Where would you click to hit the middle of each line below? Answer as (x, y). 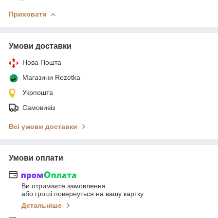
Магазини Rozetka (51, 77)
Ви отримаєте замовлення (64, 186)
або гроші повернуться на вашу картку (82, 194)
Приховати (28, 14)
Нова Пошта (42, 62)
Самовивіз (39, 107)
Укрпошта (38, 92)
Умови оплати (36, 158)
